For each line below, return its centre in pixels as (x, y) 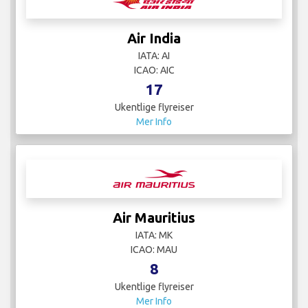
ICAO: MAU (154, 250)
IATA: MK (154, 235)
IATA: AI (154, 56)
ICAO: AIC (154, 70)
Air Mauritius (154, 218)
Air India (154, 38)
